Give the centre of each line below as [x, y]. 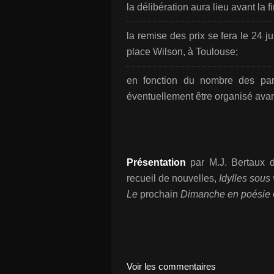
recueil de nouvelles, [173, 178]
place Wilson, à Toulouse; [182, 52]
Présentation [156, 162]
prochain [159, 194]
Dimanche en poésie [227, 194]
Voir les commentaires [171, 266]
